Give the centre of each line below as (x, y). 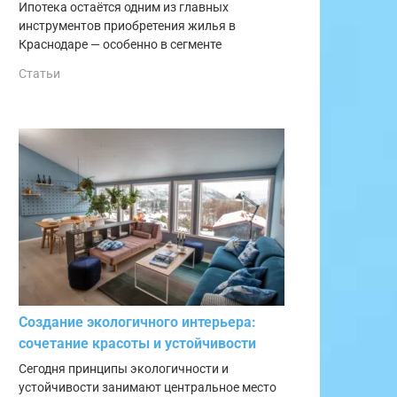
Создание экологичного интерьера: (137, 323)
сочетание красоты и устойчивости (137, 344)
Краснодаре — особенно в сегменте (120, 44)
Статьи (39, 74)
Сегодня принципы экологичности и (124, 370)
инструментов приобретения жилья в (127, 26)
